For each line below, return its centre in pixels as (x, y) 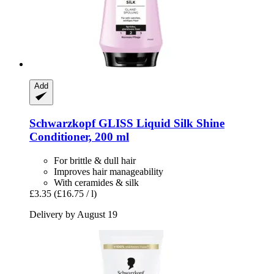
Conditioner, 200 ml (79, 137)
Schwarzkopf (62, 124)
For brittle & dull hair (95, 160)
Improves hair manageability (109, 171)
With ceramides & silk (96, 182)
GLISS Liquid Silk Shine (160, 124)
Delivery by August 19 (73, 214)
